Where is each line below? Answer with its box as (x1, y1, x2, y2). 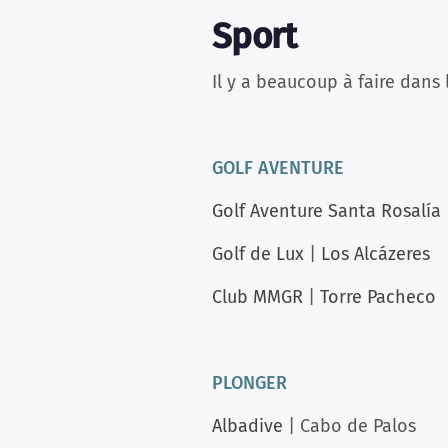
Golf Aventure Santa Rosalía (212, 200, 441, 222)
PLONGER (212, 372, 287, 394)
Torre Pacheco (320, 286, 436, 308)
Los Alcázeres (321, 243, 430, 265)
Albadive (212, 415, 283, 437)
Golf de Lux (212, 243, 304, 265)
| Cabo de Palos (283, 415, 416, 437)
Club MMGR (212, 286, 303, 308)
